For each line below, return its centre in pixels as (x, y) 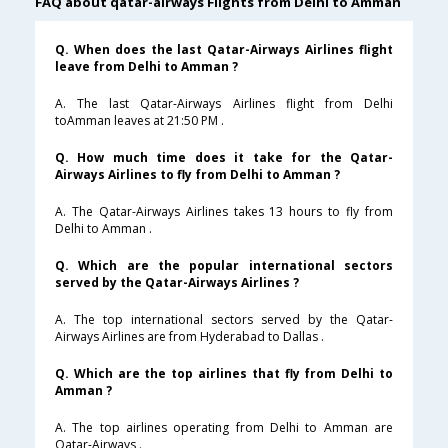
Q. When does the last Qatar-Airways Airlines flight (224, 50)
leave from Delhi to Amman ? (146, 67)
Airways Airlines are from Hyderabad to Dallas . (189, 337)
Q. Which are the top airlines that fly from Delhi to (224, 374)
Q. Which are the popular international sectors (224, 266)
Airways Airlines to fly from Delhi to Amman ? (197, 175)
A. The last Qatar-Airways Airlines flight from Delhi (224, 104)
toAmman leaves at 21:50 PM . (139, 121)
